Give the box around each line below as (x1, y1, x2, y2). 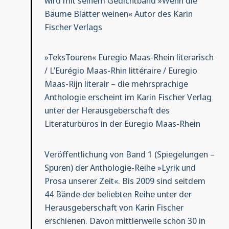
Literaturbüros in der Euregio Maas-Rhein (44, 118, 200, 130)
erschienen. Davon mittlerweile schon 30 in (44, 214, 205, 226)
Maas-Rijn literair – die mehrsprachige (44, 78, 188, 90)
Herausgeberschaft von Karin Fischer (44, 201, 184, 213)
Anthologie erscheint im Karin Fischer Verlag (44, 91, 212, 103)
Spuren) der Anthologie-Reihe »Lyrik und (44, 161, 196, 173)
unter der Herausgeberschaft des (44, 104, 170, 117)
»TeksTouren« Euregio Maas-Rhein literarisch (44, 51, 214, 63)
